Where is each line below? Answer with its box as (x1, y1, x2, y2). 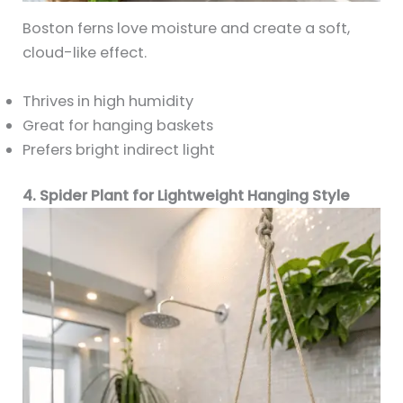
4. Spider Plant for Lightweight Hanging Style (22, 185, 351, 207)
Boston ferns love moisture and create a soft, (22, 18, 351, 40)
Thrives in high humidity (22, 90, 194, 112)
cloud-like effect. (22, 42, 148, 64)
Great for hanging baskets (22, 114, 214, 136)
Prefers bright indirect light (22, 139, 216, 160)
